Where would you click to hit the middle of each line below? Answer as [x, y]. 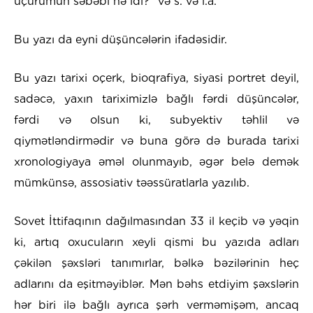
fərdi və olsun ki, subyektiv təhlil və [156, 120]
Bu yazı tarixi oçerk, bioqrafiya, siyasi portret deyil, [156, 78]
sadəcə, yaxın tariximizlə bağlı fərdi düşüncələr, [156, 99]
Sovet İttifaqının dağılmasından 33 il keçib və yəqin [156, 221]
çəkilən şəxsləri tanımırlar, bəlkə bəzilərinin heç [156, 263]
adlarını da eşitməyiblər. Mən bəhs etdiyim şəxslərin [156, 284]
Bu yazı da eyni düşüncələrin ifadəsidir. [121, 40]
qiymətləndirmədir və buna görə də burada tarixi [156, 141]
